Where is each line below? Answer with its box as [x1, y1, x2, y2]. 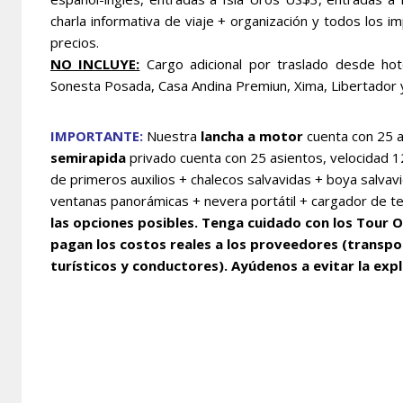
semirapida [50, 148, 126, 166]
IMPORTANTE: [50, 126, 143, 145]
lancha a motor [201, 126, 303, 145]
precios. [50, 32, 99, 51]
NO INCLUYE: [50, 54, 140, 73]
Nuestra [143, 126, 201, 145]
